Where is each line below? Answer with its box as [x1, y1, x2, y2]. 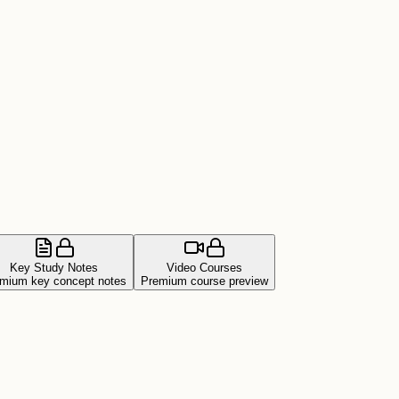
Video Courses [167, 261, 242, 275]
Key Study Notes [10, 261, 98, 275]
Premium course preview [141, 274, 268, 289]
